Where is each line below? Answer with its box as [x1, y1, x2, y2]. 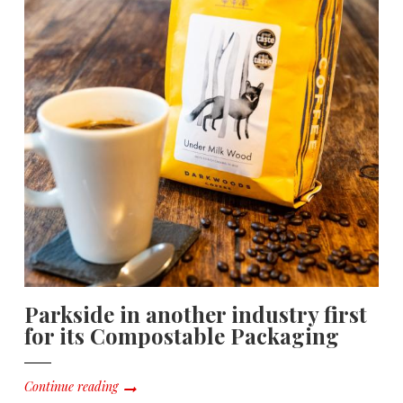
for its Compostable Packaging [24, 320, 339, 350]
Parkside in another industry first [24, 299, 367, 328]
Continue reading [24, 377, 118, 395]
